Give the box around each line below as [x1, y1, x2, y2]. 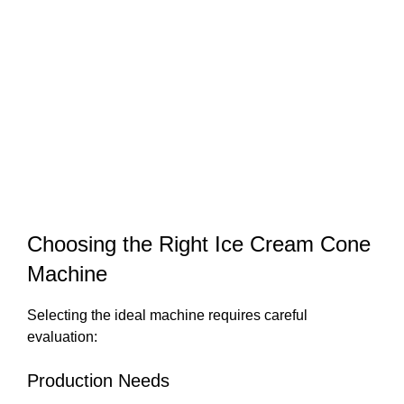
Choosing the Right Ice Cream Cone [27, 232, 371, 256]
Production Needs [27, 371, 170, 390]
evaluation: [27, 329, 97, 344]
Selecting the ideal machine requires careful [27, 308, 308, 323]
